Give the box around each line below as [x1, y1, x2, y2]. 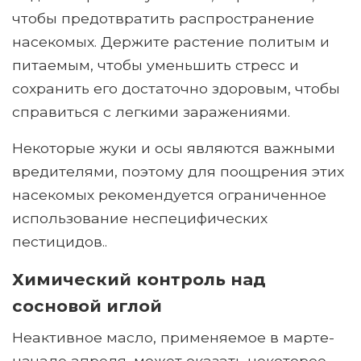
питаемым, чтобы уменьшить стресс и [12, 56, 299, 74]
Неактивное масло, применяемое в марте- [12, 329, 334, 346]
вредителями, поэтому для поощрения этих [12, 163, 344, 180]
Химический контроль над [12, 269, 266, 290]
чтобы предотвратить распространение [12, 10, 314, 27]
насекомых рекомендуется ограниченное [12, 186, 326, 204]
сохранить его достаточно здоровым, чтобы [12, 80, 340, 98]
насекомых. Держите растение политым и [12, 33, 330, 51]
